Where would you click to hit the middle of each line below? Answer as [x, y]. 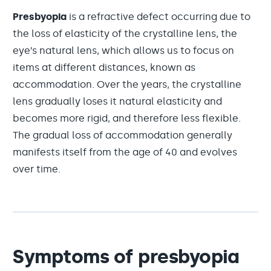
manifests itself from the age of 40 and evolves [125, 152]
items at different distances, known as [104, 67]
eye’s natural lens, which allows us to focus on [123, 51]
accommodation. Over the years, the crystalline [127, 84]
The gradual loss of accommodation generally [122, 135]
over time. [37, 169]
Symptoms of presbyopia [126, 256]
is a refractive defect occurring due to [158, 17]
